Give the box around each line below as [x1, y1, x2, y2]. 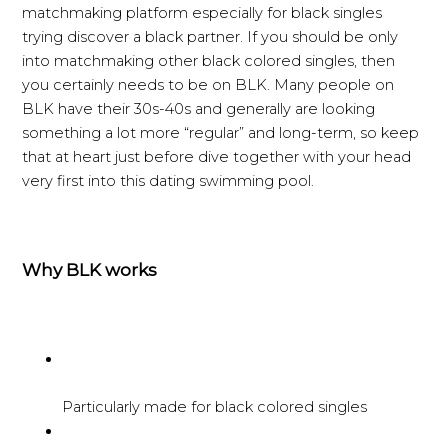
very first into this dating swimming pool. [22, 172, 315, 191]
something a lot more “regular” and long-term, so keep [22, 124, 420, 143]
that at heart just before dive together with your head [22, 148, 412, 167]
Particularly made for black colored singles [62, 398, 368, 417]
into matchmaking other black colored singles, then [22, 52, 396, 71]
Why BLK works [22, 259, 158, 281]
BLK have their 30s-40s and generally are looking [22, 100, 376, 119]
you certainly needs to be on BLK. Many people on [22, 76, 395, 95]
